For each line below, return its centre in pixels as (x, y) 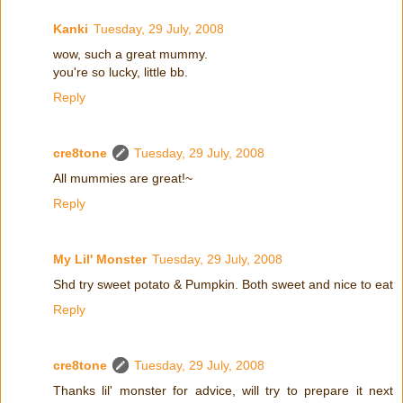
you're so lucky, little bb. (121, 72)
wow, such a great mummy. (130, 54)
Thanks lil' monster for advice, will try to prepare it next (223, 390)
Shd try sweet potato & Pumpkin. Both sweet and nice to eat (223, 284)
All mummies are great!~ (123, 178)
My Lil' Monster (100, 259)
